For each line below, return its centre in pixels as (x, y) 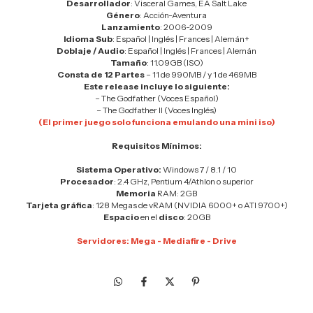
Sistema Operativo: (119, 169)
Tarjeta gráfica (59, 205)
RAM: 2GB (177, 193)
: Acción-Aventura (173, 15)
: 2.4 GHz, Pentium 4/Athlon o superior (183, 181)
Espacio (121, 217)
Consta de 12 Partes (101, 74)
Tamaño (128, 62)
